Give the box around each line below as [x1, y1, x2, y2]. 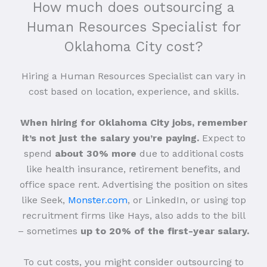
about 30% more [54, 148, 136, 160]
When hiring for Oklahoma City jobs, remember [20, 117, 247, 129]
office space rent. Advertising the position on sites [19, 179, 248, 191]
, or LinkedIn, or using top [127, 194, 246, 206]
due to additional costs [136, 148, 244, 160]
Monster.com [67, 194, 128, 206]
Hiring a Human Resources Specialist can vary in [21, 70, 246, 82]
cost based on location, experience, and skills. [28, 86, 239, 98]
